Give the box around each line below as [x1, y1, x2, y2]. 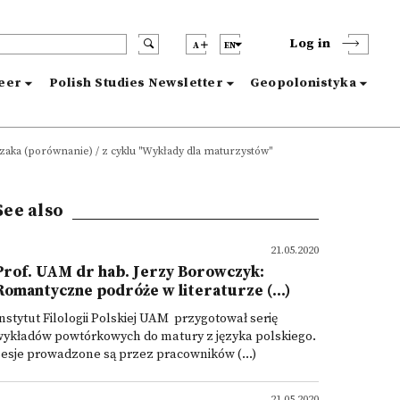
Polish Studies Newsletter [48, 75, 223, 91]
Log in [289, 36, 330, 52]
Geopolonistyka [250, 75, 356, 91]
